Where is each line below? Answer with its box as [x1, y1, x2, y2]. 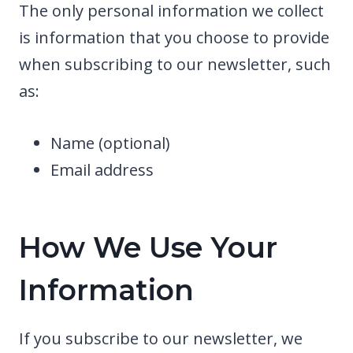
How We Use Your [19, 229, 277, 265]
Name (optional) [50, 132, 170, 154]
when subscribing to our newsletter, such [19, 53, 331, 75]
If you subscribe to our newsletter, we [19, 327, 303, 349]
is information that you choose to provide [19, 26, 329, 48]
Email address [50, 158, 154, 180]
